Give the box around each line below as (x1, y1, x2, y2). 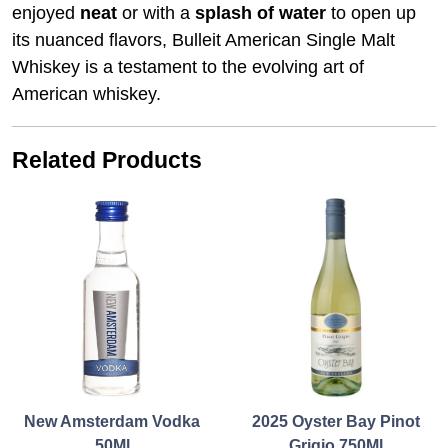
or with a (122, 3, 190, 24)
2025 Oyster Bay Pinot (252, 413, 420, 431)
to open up (331, 3, 416, 24)
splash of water (195, 3, 326, 24)
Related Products (12, 147, 202, 174)
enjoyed (12, 3, 75, 24)
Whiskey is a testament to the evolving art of (12, 57, 364, 78)
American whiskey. (12, 84, 161, 105)
